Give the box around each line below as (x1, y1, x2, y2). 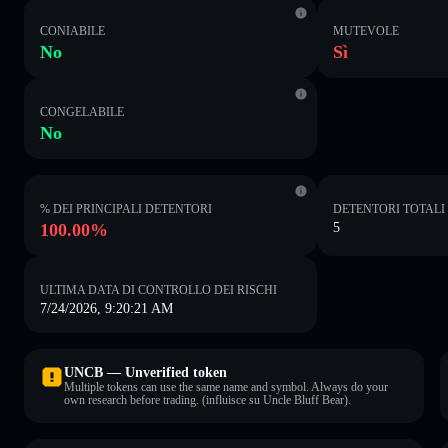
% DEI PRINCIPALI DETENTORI (40, 201, 212, 216)
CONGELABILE (40, 104, 124, 119)
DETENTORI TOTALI (333, 201, 446, 216)
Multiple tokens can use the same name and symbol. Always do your (64, 379, 388, 394)
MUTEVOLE (333, 23, 400, 38)
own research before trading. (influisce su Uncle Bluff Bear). (64, 392, 351, 407)
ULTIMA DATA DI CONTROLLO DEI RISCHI (40, 282, 277, 297)
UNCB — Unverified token (64, 364, 227, 380)
